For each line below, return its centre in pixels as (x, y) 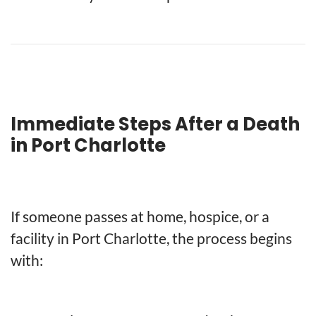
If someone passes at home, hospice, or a (140, 217)
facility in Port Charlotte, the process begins (151, 238)
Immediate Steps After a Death (155, 124)
